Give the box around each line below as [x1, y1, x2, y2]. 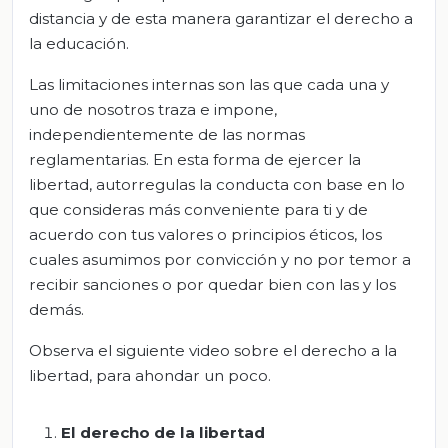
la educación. [29, 33, 129, 53]
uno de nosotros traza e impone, [29, 99, 277, 119]
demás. [29, 299, 84, 319]
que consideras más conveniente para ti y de [29, 199, 368, 219]
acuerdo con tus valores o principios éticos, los [29, 224, 382, 244]
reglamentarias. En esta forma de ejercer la [29, 149, 361, 169]
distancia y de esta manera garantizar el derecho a [29, 8, 413, 28]
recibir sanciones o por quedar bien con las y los [29, 274, 396, 294]
